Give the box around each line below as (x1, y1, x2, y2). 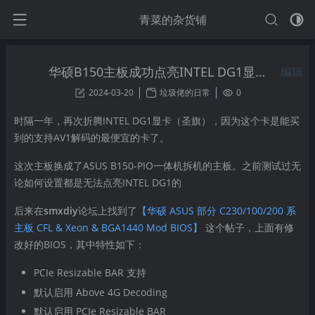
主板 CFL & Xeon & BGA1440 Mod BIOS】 (14, 221, 202, 234)
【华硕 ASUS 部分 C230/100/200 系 (137, 204, 296, 217)
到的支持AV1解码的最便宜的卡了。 (14, 131, 169, 144)
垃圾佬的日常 (159, 86, 210, 98)
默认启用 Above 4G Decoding (34, 285, 167, 299)
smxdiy (44, 204, 78, 217)
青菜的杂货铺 (139, 11, 207, 27)
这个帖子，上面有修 (202, 221, 294, 234)
